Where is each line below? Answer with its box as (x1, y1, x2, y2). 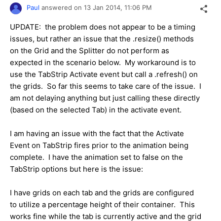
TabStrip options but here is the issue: (10, 164, 143, 174)
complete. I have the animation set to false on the (10, 152, 183, 162)
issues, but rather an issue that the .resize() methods (10, 34, 194, 44)
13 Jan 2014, (84, 3, 124, 12)
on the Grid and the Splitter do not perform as (10, 46, 169, 56)
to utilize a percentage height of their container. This (10, 200, 195, 210)
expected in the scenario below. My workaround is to (10, 58, 196, 68)
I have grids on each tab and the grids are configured (10, 188, 194, 198)
